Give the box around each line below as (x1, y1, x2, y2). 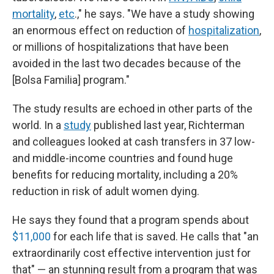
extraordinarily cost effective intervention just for (12, 246, 251, 259)
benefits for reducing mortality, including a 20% (12, 168, 238, 181)
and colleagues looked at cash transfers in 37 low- (12, 135, 255, 148)
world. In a (12, 119, 64, 131)
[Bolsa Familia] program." (12, 73, 130, 86)
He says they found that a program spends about (12, 213, 249, 226)
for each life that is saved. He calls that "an (51, 230, 259, 243)
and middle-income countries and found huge (12, 152, 233, 165)
